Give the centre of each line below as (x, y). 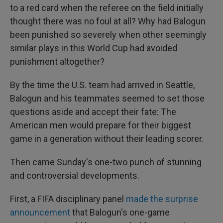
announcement (40, 212)
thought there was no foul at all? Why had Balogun (108, 21)
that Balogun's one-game (120, 212)
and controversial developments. (75, 175)
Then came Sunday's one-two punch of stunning (106, 162)
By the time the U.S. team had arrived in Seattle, (102, 85)
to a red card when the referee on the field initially (107, 7)
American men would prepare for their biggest (101, 125)
